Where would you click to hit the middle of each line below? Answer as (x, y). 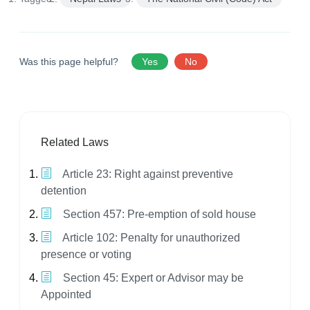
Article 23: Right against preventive (147, 174)
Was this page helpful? (70, 62)
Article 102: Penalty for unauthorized (150, 238)
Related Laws (75, 143)
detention (64, 191)
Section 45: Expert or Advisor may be (152, 278)
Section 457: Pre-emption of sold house (158, 215)
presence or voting (86, 255)
